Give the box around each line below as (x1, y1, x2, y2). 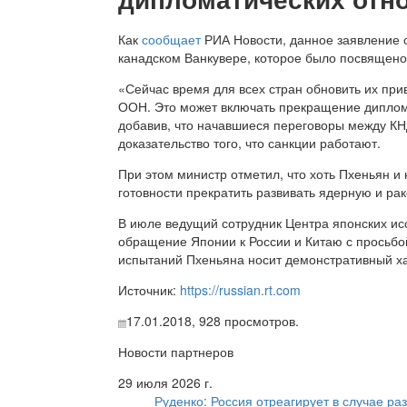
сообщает (142, 30, 201, 49)
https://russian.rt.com (180, 281, 301, 300)
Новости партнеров (118, 342, 233, 362)
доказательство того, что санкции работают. (118, 134, 384, 153)
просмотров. (221, 312, 299, 331)
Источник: (118, 281, 180, 300)
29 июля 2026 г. (118, 373, 213, 392)
